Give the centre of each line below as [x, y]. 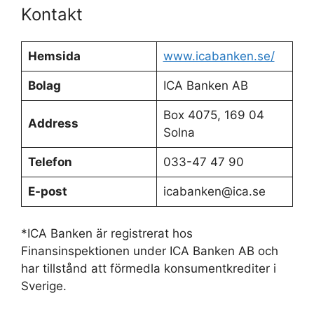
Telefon [50, 162]
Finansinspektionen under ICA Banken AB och [150, 251]
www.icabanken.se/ [219, 56]
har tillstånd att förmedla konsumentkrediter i [149, 268]
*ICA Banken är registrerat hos [107, 233]
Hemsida [54, 56]
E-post [47, 191]
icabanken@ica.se [214, 191]
